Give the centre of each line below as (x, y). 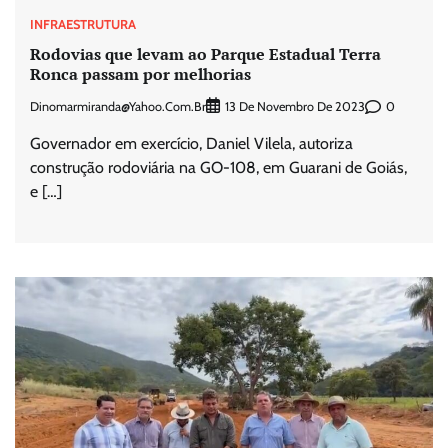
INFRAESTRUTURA (83, 24)
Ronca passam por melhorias (140, 74)
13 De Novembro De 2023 (295, 107)
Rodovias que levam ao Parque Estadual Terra (205, 54)
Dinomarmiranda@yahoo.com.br (118, 106)
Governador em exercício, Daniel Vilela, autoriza (191, 144)
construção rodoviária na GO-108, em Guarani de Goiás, (218, 168)
